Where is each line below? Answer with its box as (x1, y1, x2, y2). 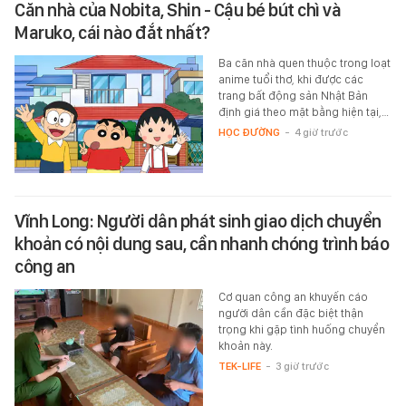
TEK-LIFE (217, 359, 261, 372)
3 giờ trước (275, 359, 329, 372)
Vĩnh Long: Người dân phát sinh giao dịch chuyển (14, 209, 382, 232)
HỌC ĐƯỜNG (217, 125, 280, 139)
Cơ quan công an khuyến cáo (217, 289, 368, 304)
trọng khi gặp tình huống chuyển (217, 322, 385, 336)
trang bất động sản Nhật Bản (217, 88, 368, 102)
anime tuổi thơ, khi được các (217, 72, 363, 86)
